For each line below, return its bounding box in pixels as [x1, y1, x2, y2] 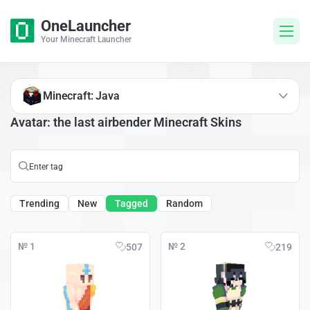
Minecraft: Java [43, 89, 120, 102]
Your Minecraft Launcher [41, 35, 131, 44]
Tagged [115, 198, 148, 210]
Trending [19, 198, 60, 210]
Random [166, 198, 203, 210]
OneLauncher [41, 17, 131, 35]
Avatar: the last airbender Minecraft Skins [10, 114, 241, 129]
